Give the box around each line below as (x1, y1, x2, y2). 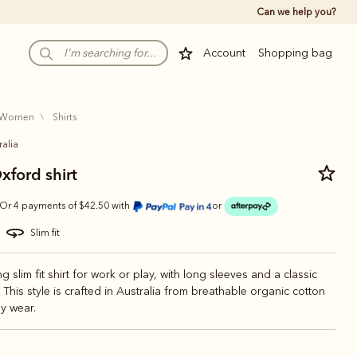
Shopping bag (258, 46, 332, 60)
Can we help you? (257, 6, 335, 18)
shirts (57, 112, 76, 123)
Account (203, 46, 245, 60)
